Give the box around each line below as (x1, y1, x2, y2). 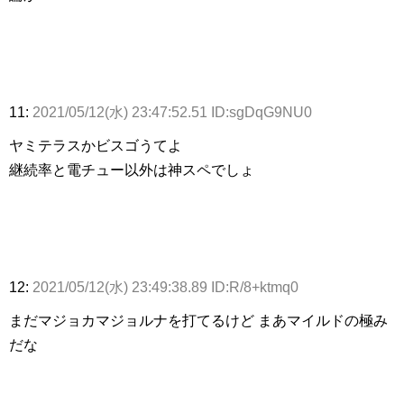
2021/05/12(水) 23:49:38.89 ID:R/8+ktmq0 (32, 280, 298, 296)
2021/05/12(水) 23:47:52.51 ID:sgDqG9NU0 (32, 105, 312, 121)
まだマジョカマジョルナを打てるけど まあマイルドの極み (9, 313, 388, 329)
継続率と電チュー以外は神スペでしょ (9, 162, 254, 179)
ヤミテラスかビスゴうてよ (9, 138, 182, 154)
